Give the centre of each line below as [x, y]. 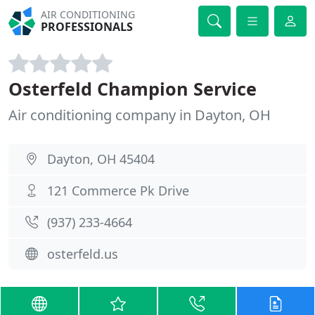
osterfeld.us [83, 254]
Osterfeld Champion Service [133, 89]
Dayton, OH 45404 [101, 159]
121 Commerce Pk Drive [118, 191]
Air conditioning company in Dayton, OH [140, 115]
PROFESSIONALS [87, 27]
